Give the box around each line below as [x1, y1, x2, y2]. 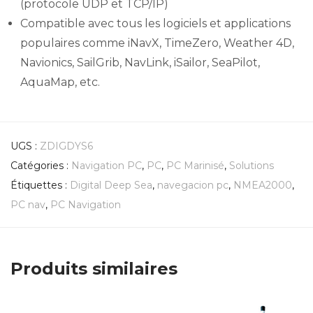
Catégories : [10, 159, 71, 173]
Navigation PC [71, 159, 142, 173]
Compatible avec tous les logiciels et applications [20, 17, 291, 31]
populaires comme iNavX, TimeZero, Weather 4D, [20, 36, 294, 50]
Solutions [229, 159, 274, 173]
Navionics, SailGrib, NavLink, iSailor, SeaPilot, [20, 56, 260, 70]
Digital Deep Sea [70, 179, 152, 192]
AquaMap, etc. [20, 75, 100, 89]
